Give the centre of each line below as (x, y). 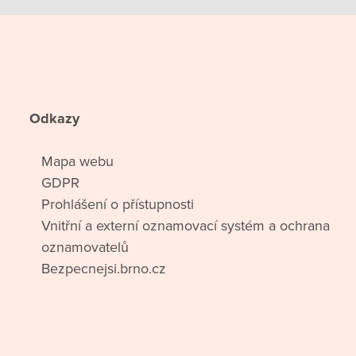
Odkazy (55, 119)
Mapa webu (78, 162)
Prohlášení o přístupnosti (118, 205)
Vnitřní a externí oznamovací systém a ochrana (186, 226)
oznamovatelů (85, 248)
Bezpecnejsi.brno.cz (104, 269)
